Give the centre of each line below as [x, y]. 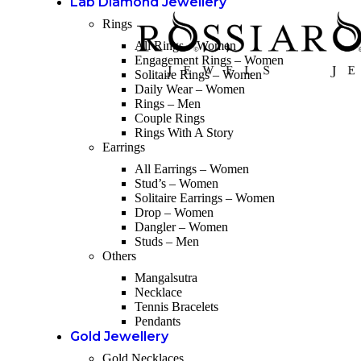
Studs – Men [167, 241]
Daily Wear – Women [190, 89]
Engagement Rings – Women [209, 60]
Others [119, 256]
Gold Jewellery [119, 336]
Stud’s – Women [176, 183]
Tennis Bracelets [176, 307]
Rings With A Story [184, 133]
